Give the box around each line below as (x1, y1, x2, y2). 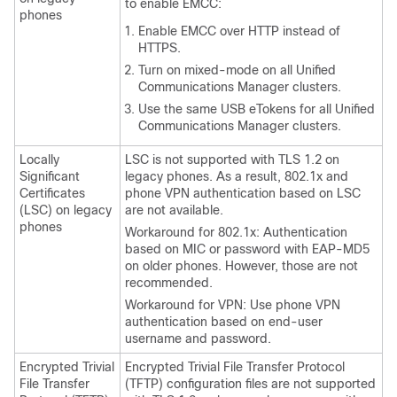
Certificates (19, 186, 85, 200)
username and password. (125, 331, 271, 346)
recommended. (125, 276, 213, 290)
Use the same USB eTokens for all (138, 102, 335, 116)
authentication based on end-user (125, 315, 323, 329)
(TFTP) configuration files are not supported (125, 377, 376, 391)
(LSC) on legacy (19, 203, 112, 217)
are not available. (125, 203, 223, 217)
